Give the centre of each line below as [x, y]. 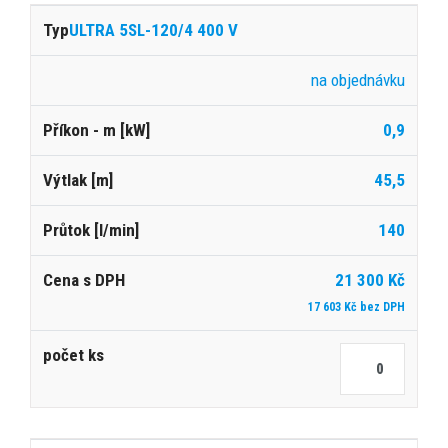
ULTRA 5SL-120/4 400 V [153, 29]
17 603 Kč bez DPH [356, 306]
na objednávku [358, 79]
